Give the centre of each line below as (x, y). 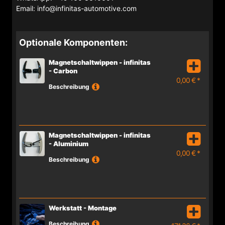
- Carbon (63, 71)
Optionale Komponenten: (73, 42)
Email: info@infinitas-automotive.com (76, 8)
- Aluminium (69, 143)
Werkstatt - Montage (83, 208)
